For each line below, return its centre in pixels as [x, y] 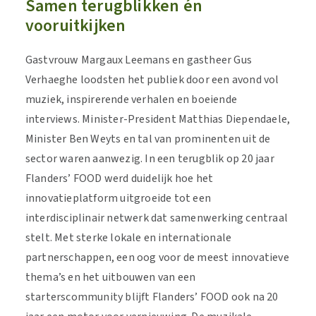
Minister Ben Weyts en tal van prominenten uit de [148, 139]
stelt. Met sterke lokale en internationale [128, 238]
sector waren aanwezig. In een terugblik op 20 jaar [150, 159]
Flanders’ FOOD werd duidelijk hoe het [119, 178]
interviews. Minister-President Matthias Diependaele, [158, 119]
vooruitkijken [75, 26]
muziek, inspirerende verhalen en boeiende [131, 99]
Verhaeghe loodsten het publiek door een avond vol [152, 80]
